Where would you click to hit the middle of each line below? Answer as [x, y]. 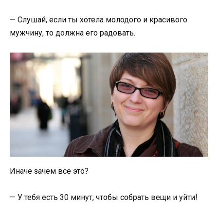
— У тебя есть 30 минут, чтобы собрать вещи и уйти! [104, 198]
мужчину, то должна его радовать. [73, 33]
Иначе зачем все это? [49, 171]
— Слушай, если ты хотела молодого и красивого [99, 19]
